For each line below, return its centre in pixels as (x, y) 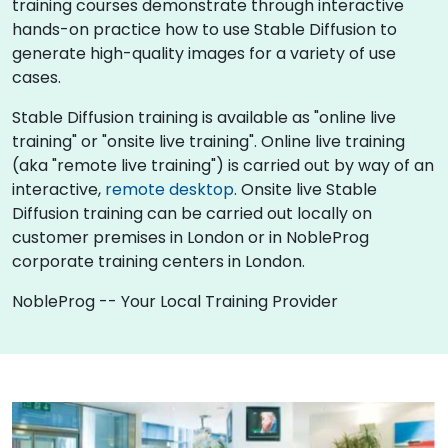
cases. (36, 77)
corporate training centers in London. (158, 261)
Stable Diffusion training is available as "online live (204, 117)
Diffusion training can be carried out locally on (192, 213)
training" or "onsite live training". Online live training (208, 141)
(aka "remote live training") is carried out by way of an (223, 165)
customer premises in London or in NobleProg (190, 237)
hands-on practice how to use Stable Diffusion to (204, 29)
